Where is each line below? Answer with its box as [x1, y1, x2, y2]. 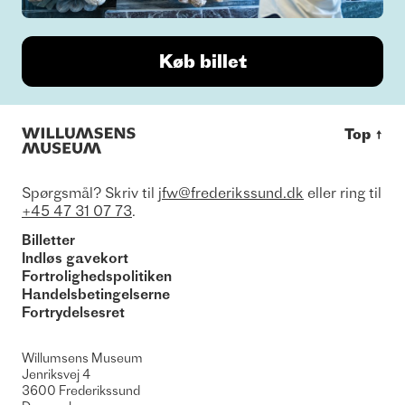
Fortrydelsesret [22, 303, 125, 322]
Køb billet [158, 50, 247, 73]
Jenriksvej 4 [22, 366, 90, 383]
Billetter [22, 231, 75, 250]
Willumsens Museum [22, 350, 143, 367]
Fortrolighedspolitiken [22, 267, 172, 286]
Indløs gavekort [22, 249, 128, 268]
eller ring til [304, 184, 381, 202]
